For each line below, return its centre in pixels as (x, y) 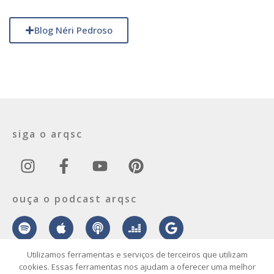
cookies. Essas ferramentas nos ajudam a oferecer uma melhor (137, 267)
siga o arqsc (47, 134)
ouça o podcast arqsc (75, 198)
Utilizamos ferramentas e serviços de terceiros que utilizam (137, 254)
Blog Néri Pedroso (73, 30)
